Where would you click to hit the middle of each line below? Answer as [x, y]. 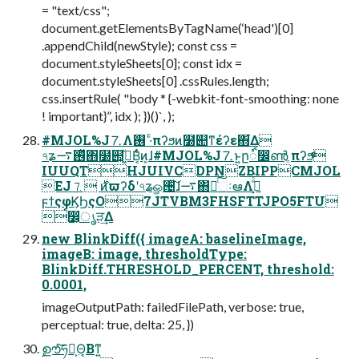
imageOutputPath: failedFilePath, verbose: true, [173, 306]
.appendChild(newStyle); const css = [139, 45]
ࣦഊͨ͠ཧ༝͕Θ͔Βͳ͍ [72, 348]
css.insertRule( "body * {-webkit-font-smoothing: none [190, 98]
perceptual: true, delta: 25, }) [118, 324]
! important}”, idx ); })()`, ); [108, 115]
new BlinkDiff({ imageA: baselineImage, [174, 238]
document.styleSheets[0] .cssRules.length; [155, 80]
